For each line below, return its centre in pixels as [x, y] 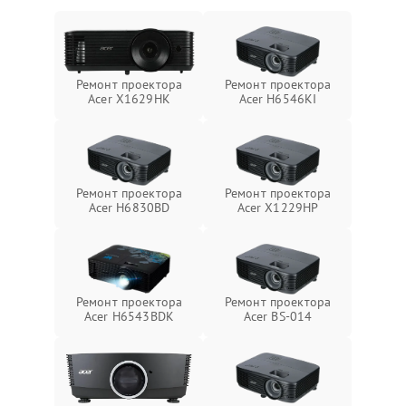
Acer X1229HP [278, 208]
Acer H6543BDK [129, 317]
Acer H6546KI [278, 99]
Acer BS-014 [278, 317]
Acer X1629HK [129, 99]
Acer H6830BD [129, 208]
